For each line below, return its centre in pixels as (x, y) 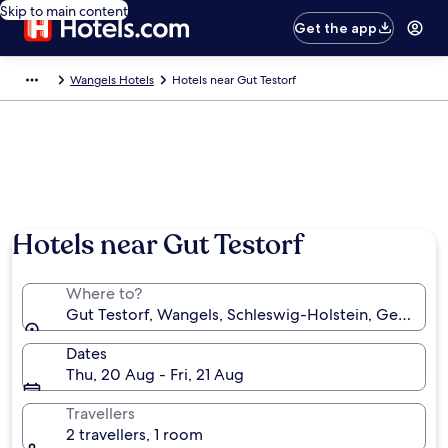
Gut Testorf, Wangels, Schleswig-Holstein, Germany (254, 314)
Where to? (104, 293)
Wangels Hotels (112, 80)
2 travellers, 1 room (134, 434)
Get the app (336, 28)
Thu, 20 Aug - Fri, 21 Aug (155, 374)
